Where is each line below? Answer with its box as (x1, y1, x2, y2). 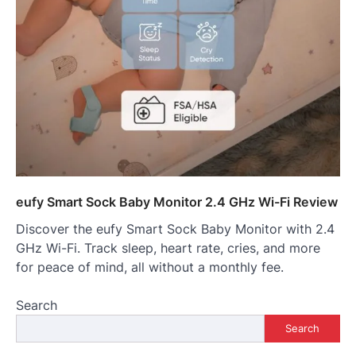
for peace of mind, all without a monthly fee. (16, 258, 284, 275)
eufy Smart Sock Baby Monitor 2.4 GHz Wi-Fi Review (16, 193, 338, 210)
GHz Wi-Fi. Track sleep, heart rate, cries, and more (16, 239, 320, 256)
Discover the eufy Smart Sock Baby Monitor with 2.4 (16, 220, 335, 237)
